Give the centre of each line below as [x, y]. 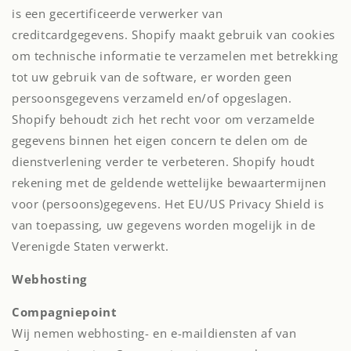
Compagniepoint [65, 312]
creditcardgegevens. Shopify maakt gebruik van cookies [174, 34]
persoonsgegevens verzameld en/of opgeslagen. [152, 98]
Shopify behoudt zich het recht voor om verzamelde [163, 119]
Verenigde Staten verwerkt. [90, 246]
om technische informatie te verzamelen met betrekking [175, 56]
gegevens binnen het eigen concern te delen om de [160, 140]
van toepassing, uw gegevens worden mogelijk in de [164, 225]
